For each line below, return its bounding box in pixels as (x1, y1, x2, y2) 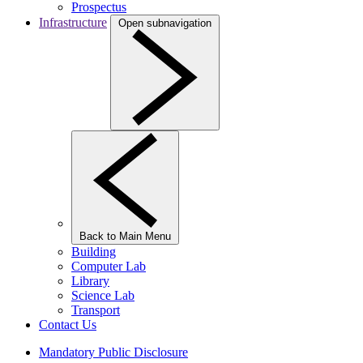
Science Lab (71, 288, 135, 302)
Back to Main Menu (79, 230, 171, 242)
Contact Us (39, 318, 96, 331)
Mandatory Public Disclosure (39, 345, 188, 359)
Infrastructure (39, 15, 107, 29)
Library (71, 274, 109, 288)
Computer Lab (71, 259, 146, 273)
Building (71, 245, 116, 258)
